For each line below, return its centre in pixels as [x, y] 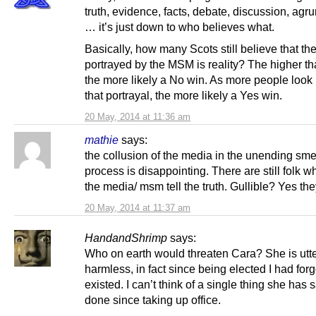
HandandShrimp [126, 238]
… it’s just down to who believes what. [180, 27]
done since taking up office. [153, 300]
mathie [102, 140]
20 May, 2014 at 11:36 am [138, 117]
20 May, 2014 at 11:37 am [138, 208]
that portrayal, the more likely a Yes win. [183, 96]
